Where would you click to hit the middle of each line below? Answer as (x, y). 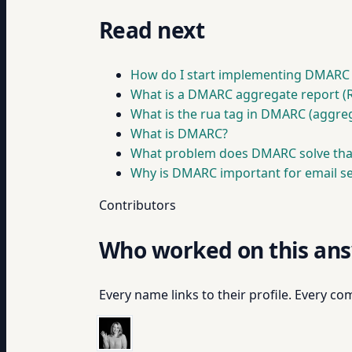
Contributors (137, 205)
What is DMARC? (179, 134)
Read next (152, 30)
